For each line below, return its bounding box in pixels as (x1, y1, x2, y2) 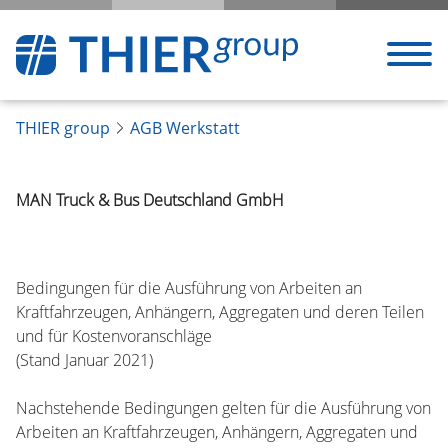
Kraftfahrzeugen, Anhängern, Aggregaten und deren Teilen (16, 301, 424, 323)
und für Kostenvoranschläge (16, 325, 212, 347)
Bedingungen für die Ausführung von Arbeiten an (16, 277, 362, 299)
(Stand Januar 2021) (16, 349, 153, 371)
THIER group (16, 117, 110, 139)
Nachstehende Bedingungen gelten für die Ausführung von (16, 397, 431, 419)
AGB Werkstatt (130, 117, 241, 139)
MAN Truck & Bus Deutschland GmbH (16, 189, 284, 211)
